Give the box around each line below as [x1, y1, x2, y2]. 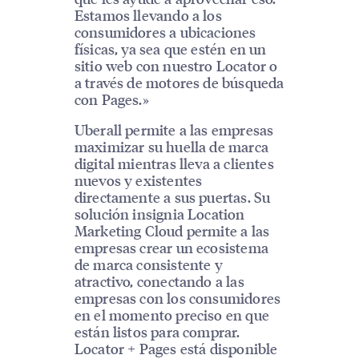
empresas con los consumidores [74, 288, 281, 307]
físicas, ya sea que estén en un [74, 38, 267, 58]
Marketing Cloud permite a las [74, 220, 270, 240]
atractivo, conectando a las [74, 271, 244, 290]
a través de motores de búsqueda [74, 72, 284, 91]
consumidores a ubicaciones [74, 22, 256, 41]
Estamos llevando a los [74, 5, 222, 24]
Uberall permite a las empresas [74, 119, 274, 139]
